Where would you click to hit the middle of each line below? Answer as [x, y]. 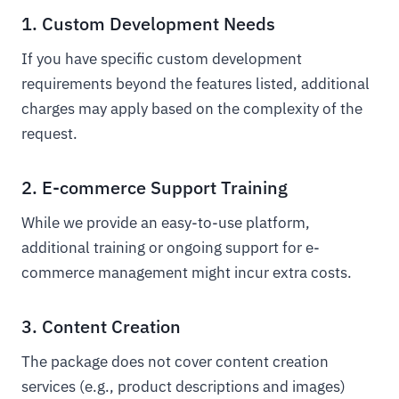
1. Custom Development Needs [148, 24]
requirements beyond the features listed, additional [195, 84]
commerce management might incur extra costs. [187, 273]
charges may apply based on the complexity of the [192, 109]
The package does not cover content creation [175, 362]
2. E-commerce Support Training [155, 187]
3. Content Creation [101, 326]
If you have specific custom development [162, 59]
